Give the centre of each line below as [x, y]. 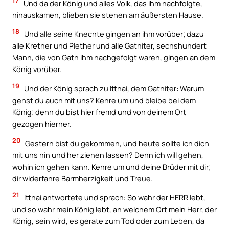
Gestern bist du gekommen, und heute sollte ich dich [116, 143]
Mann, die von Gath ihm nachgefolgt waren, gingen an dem [114, 58]
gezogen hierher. [42, 124]
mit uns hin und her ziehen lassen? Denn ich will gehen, [108, 155]
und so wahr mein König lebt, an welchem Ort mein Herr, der [114, 209]
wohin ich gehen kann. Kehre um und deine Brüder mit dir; [111, 166]
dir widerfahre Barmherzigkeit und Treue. [83, 178]
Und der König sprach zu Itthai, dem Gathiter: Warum [113, 88]
